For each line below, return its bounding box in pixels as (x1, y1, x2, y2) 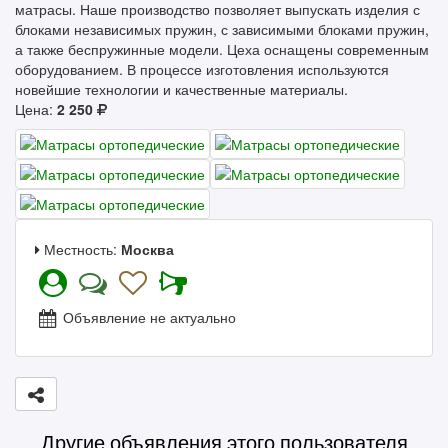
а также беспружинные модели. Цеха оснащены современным (15, 38, 429, 59)
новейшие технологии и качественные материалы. (15, 78, 348, 99)
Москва (121, 238, 174, 259)
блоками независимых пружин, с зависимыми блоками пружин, (15, 18, 429, 39)
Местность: (40, 238, 121, 259)
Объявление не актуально (59, 306, 236, 327)
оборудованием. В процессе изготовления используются (15, 58, 389, 79)
